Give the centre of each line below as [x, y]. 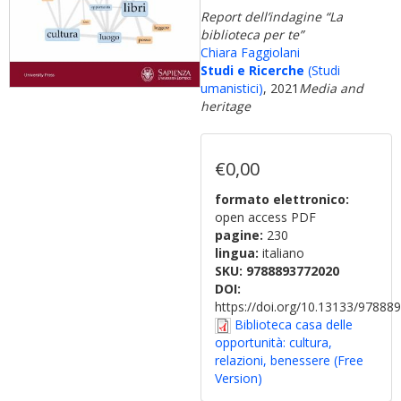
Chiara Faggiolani [250, 52]
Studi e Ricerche [252, 70]
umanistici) [232, 88]
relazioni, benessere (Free [289, 361]
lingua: [239, 253]
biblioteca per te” [252, 34]
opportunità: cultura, [273, 343]
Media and [331, 88]
